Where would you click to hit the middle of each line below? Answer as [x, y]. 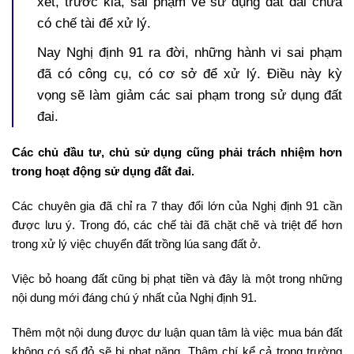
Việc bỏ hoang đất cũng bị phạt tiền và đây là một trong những [177, 278]
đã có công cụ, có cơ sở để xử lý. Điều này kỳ [190, 73]
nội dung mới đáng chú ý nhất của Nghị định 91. [134, 297]
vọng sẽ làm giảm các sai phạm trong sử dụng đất [190, 95]
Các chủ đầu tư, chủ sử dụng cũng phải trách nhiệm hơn [177, 152]
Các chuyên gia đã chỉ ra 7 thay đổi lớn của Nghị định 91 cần [177, 205]
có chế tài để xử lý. [94, 23]
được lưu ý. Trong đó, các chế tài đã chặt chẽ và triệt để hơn [177, 224]
